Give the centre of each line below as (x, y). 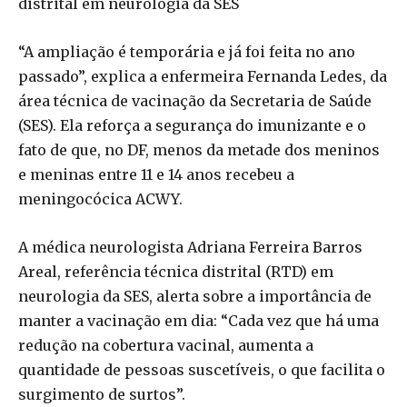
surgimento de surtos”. (102, 395)
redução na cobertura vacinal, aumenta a (166, 346)
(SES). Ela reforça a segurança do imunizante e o (192, 126)
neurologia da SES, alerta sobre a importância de (195, 297)
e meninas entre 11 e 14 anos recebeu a (156, 175)
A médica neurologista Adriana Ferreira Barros (190, 248)
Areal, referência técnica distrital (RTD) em (176, 272)
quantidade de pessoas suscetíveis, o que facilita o (202, 370)
